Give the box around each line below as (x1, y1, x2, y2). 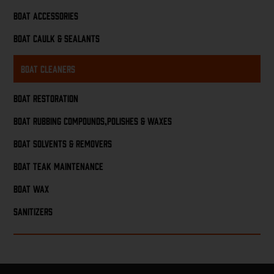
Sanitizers (13, 206, 53, 217)
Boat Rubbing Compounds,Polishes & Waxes (13, 114, 172, 126)
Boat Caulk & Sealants (13, 32, 100, 44)
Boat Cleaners (21, 62, 76, 74)
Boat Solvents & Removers (13, 137, 113, 149)
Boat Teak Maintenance (13, 160, 104, 172)
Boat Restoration (13, 92, 79, 103)
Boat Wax (13, 183, 50, 194)
